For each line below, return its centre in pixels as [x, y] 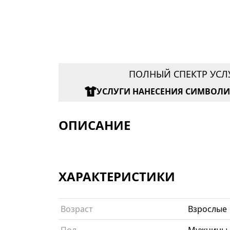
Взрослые [207, 209]
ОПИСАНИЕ [94, 125]
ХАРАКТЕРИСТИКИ [117, 177]
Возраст [77, 209]
